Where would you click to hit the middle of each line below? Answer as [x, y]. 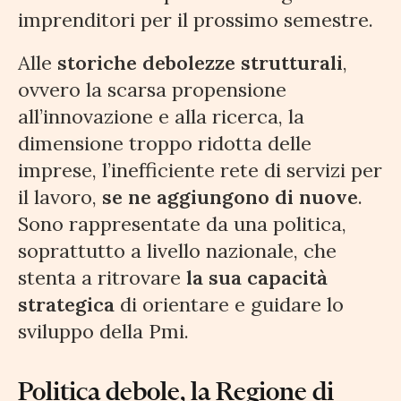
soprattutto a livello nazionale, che [177, 251]
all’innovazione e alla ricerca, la [161, 117]
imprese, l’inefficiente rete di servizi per [200, 171]
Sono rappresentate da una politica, [182, 224]
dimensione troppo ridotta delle [165, 144]
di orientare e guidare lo [229, 305]
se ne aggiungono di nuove [230, 197]
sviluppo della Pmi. [103, 332]
